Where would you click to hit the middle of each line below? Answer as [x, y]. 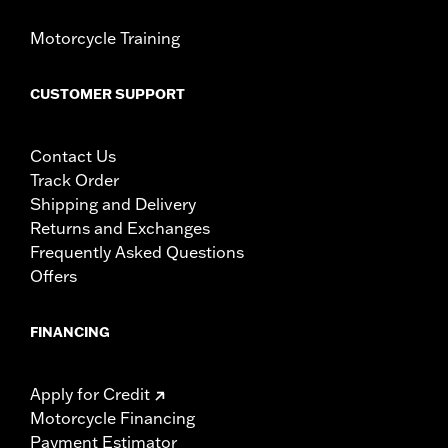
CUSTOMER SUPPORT [107, 93]
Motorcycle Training [105, 37]
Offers [53, 275]
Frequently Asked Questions [137, 251]
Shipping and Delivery [113, 203]
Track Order [74, 179]
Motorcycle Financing [112, 417]
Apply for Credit [90, 393]
